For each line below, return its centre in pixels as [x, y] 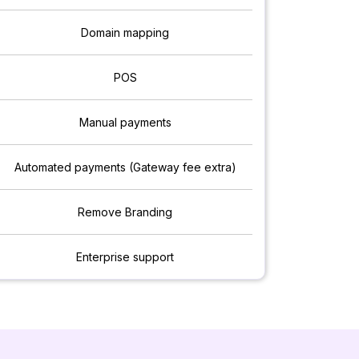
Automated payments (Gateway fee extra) [125, 167]
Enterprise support [125, 257]
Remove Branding [125, 212]
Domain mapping [125, 33]
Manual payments [125, 123]
